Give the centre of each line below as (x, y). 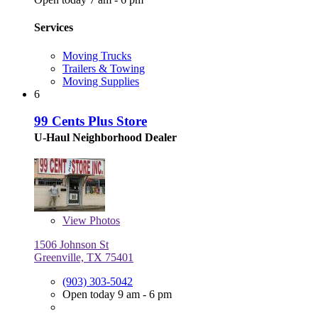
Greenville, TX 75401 (84, 258)
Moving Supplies (101, 81)
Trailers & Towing (104, 68)
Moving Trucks (97, 55)
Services (54, 28)
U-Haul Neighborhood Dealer (105, 138)
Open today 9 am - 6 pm (117, 295)
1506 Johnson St (71, 245)
